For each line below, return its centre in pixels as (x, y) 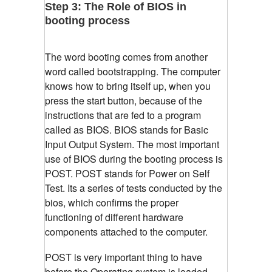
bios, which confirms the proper (112, 203)
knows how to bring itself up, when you (128, 86)
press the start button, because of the (124, 101)
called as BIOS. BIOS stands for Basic (127, 130)
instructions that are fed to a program (123, 115)
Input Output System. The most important (132, 144)
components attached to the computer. (126, 232)
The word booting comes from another (126, 57)
